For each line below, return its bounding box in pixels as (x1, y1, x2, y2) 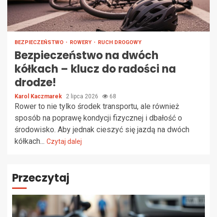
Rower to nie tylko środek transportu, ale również (15, 102, 179, 111)
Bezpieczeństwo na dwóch (15, 48, 158, 63)
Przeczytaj (12, 170, 69, 186)
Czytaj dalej (46, 138, 82, 145)
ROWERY (70, 39, 93, 46)
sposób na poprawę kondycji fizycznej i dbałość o (15, 113, 182, 123)
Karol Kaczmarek (15, 93, 63, 100)
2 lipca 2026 (66, 93, 100, 100)
